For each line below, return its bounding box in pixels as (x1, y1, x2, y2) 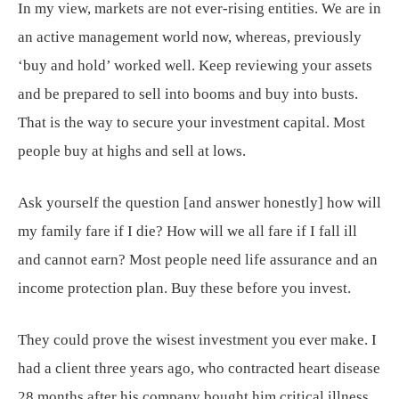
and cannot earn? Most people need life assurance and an (18, 250, 378, 268)
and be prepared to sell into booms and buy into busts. (18, 85, 358, 102)
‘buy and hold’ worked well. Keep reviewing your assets (18, 56, 372, 74)
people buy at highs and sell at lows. (18, 142, 246, 159)
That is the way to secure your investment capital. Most (18, 113, 365, 131)
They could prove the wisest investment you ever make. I (18, 330, 377, 348)
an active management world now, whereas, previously (18, 28, 362, 45)
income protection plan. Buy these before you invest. (18, 279, 351, 297)
